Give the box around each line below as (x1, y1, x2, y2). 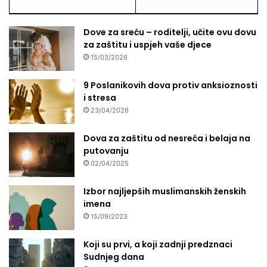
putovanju (83, 144, 129, 157)
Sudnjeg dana (83, 250, 144, 263)
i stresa (83, 91, 116, 104)
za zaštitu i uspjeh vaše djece (83, 38, 212, 51)
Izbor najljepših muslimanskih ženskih (83, 185, 246, 197)
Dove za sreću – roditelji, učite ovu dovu (83, 26, 256, 38)
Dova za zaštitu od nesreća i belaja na (83, 132, 250, 144)
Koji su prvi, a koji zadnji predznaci (83, 238, 232, 250)
